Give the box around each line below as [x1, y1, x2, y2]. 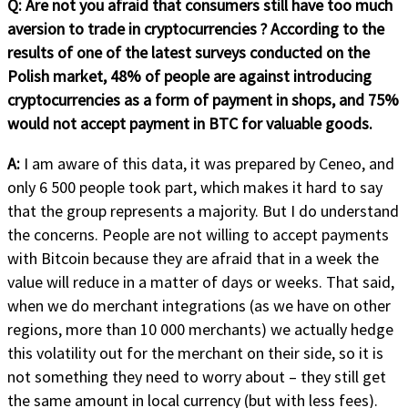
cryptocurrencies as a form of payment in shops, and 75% [7, 88, 399, 110]
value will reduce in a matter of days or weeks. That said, [7, 270, 394, 292]
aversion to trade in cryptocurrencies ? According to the [7, 17, 384, 39]
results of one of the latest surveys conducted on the [7, 41, 370, 63]
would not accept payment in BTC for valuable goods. [7, 112, 372, 134]
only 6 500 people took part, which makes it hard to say [7, 176, 382, 198]
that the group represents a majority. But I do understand [7, 199, 399, 221]
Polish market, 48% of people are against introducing [7, 65, 372, 87]
